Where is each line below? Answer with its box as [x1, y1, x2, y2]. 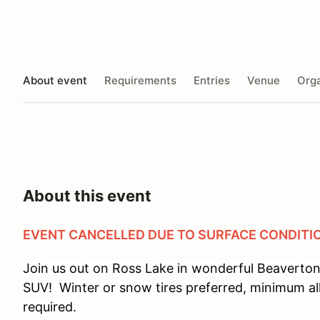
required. [23, 299, 80, 314]
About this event [23, 186, 151, 205]
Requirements [104, 73, 176, 87]
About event [23, 73, 87, 87]
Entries [194, 73, 230, 87]
